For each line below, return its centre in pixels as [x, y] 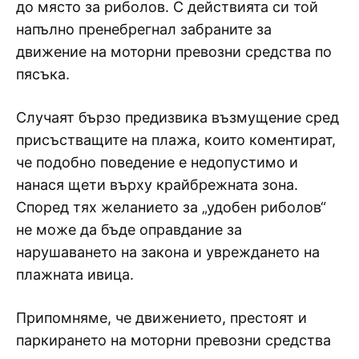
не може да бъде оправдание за [129, 230]
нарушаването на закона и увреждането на [168, 252]
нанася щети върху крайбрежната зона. [157, 185]
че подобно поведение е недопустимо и [157, 163]
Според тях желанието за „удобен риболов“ [171, 208]
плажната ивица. [75, 275]
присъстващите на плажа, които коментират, [176, 140]
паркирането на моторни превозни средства [173, 341]
